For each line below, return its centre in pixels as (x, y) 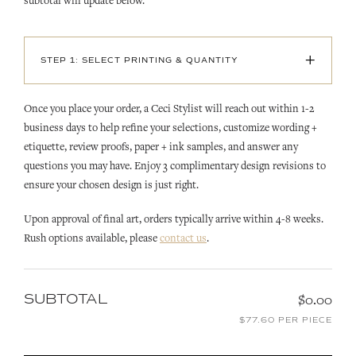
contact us (183, 240)
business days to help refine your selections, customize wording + (170, 128)
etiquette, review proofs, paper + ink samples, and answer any (161, 147)
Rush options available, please (92, 240)
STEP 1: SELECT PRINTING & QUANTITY (139, 60)
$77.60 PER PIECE (286, 321)
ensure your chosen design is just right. (111, 186)
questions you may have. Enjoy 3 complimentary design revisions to (175, 166)
